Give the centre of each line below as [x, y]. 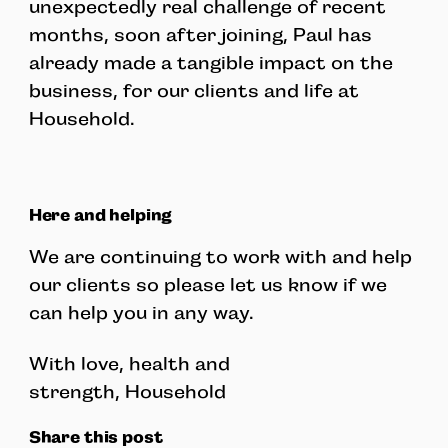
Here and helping [100, 216]
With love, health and [129, 363]
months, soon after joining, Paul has [200, 35]
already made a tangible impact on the [210, 63]
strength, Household [127, 391]
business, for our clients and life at [193, 91]
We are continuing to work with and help [220, 257]
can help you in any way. [141, 313]
